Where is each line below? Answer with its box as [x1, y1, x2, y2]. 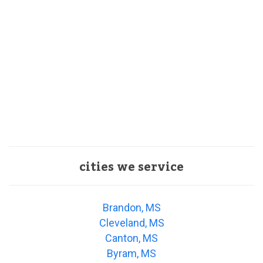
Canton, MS [105, 232, 158, 245]
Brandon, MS [102, 201, 161, 214]
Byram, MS [107, 247, 156, 260]
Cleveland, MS [99, 217, 164, 230]
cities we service [79, 156, 184, 180]
